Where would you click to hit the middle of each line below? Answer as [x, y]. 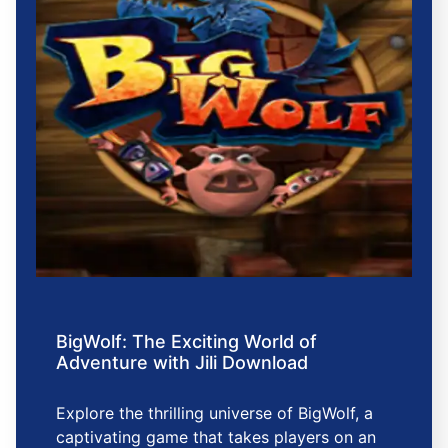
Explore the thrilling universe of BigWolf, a [214, 413]
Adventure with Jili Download [182, 363]
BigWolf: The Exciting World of [186, 342]
